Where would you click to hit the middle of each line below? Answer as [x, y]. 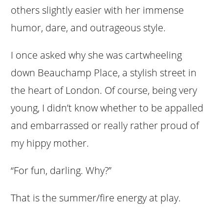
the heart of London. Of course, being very [104, 90]
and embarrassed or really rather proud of [105, 125]
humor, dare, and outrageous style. [88, 27]
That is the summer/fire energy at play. [96, 197]
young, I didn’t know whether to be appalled [107, 108]
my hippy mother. [50, 143]
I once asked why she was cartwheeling [97, 55]
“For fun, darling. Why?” [61, 170]
